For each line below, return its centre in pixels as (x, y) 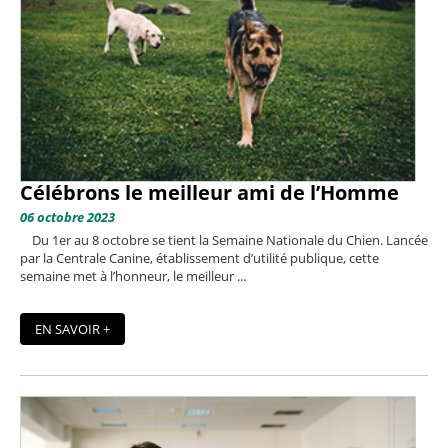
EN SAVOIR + (72, 328)
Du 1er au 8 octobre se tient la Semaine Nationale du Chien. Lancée (224, 239)
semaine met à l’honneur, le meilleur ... (133, 275)
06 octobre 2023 (67, 216)
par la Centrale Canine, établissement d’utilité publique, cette (199, 257)
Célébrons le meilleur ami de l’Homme (209, 192)
